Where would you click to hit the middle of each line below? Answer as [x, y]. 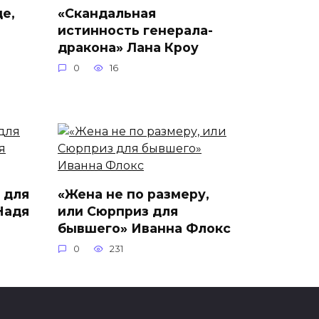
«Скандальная [107, 14]
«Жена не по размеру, [134, 194]
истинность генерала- [135, 31]
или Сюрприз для [118, 211]
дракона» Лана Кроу [128, 48]
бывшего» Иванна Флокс [144, 228]
